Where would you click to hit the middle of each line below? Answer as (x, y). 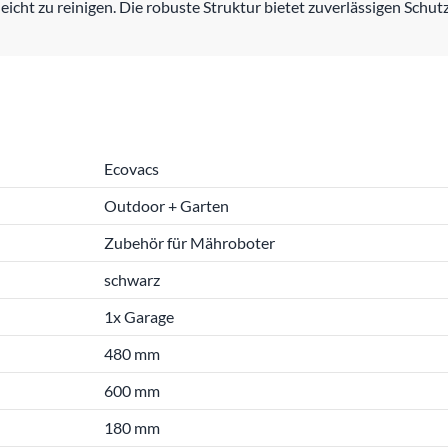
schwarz (132, 279)
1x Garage (139, 316)
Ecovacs (131, 168)
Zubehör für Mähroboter (189, 242)
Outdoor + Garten (166, 205)
